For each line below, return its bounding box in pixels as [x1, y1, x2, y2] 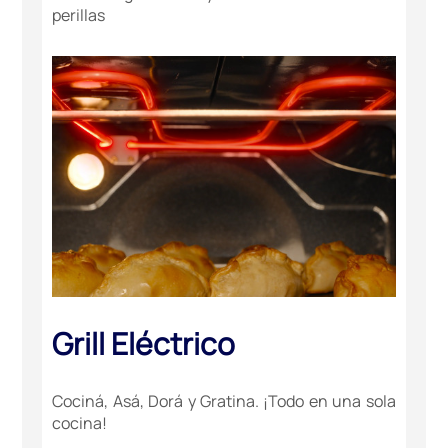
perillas [52, 4, 106, 27]
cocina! [52, 411, 108, 434]
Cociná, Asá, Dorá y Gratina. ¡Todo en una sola [52, 389, 396, 412]
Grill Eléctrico [52, 322, 236, 364]
